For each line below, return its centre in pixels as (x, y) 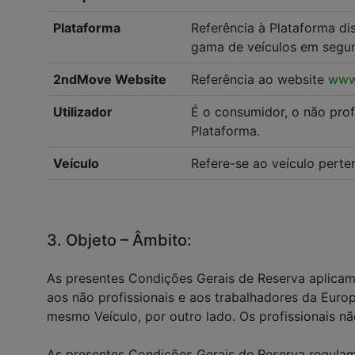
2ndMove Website (110, 79)
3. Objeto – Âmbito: (119, 240)
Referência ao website (260, 79)
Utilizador (83, 112)
